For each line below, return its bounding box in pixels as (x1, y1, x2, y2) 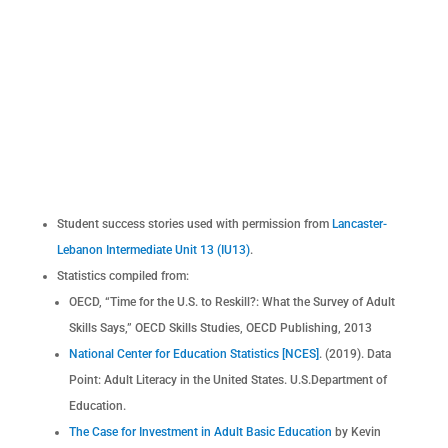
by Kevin (331, 425, 381, 440)
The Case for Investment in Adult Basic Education (68, 425, 332, 440)
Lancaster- (331, 217, 387, 232)
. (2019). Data (318, 347, 391, 362)
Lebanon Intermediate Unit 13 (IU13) (56, 243, 250, 258)
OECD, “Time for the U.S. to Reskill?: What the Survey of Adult (68, 295, 395, 310)
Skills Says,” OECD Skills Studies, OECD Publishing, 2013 (68, 321, 372, 336)
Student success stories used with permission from (56, 217, 332, 232)
